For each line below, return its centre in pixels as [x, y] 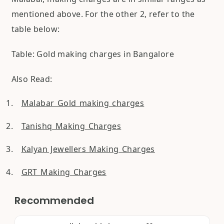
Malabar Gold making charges [83, 103]
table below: [35, 29]
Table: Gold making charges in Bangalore [93, 54]
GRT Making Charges [64, 172]
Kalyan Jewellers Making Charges [88, 149]
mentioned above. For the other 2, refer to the [103, 14]
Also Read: [32, 79]
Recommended [54, 201]
